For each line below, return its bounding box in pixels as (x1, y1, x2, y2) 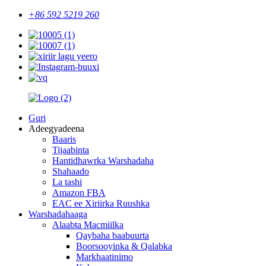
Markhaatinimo (76, 252, 133, 262)
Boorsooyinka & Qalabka (76, 241, 172, 251)
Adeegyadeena (28, 123, 84, 134)
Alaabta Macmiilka (52, 220, 123, 230)
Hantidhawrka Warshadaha (52, 156, 154, 166)
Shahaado (52, 166, 89, 176)
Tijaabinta (52, 145, 89, 155)
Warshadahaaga (28, 209, 87, 219)
